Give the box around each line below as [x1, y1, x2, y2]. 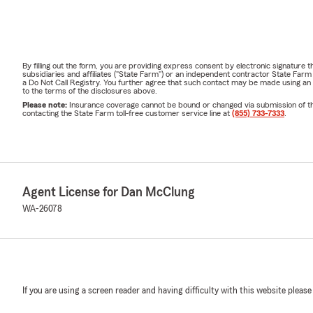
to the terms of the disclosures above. [22, 86, 157, 95]
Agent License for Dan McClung [22, 184, 195, 199]
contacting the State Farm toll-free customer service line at [22, 108, 232, 117]
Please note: [22, 100, 69, 109]
